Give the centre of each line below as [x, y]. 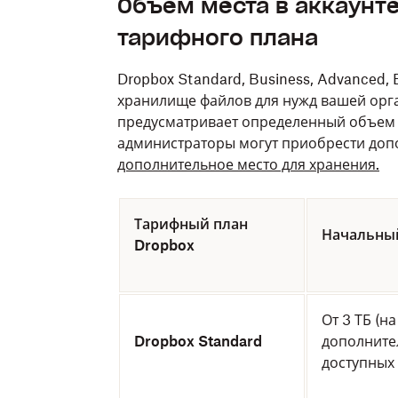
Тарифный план [191, 224]
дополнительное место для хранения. [248, 164]
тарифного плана [218, 38]
